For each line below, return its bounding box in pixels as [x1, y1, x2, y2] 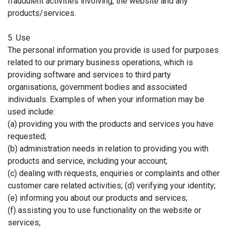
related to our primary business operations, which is [8, 57, 193, 67]
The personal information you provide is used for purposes [8, 45, 219, 55]
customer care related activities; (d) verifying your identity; [8, 180, 216, 190]
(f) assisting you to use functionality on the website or [8, 205, 201, 215]
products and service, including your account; [8, 156, 167, 166]
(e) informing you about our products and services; [8, 193, 187, 203]
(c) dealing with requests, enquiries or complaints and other [8, 168, 220, 178]
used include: [8, 106, 55, 117]
